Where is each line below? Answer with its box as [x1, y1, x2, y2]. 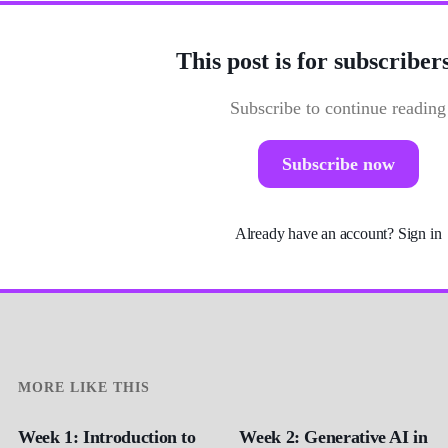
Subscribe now [281, 153, 395, 174]
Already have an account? [234, 224, 398, 242]
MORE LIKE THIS [18, 379, 150, 395]
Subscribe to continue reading [230, 97, 446, 118]
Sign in [397, 224, 442, 242]
